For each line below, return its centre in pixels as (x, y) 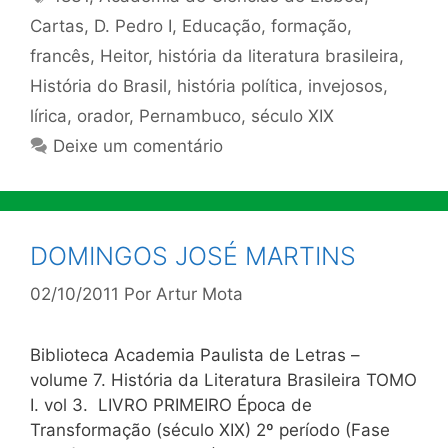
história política (237, 85)
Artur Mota (199, 294)
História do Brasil (98, 85)
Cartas (57, 25)
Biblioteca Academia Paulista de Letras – (195, 355)
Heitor (124, 55)
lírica (48, 115)
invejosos (345, 85)
